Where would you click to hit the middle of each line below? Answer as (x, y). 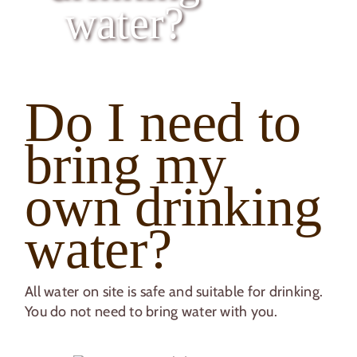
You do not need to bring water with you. (151, 312)
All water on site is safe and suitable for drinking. (176, 292)
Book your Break (189, 56)
